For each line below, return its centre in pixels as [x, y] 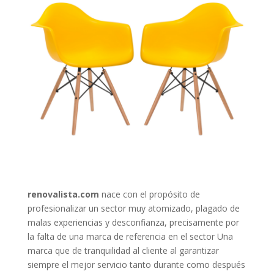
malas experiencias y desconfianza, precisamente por [133, 222]
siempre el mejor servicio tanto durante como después [136, 265]
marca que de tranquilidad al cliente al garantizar [123, 250]
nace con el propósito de [149, 194]
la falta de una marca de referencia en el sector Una [130, 236]
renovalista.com [63, 194]
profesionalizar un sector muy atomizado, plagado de [133, 208]
